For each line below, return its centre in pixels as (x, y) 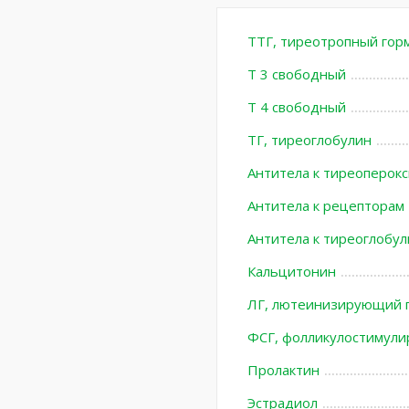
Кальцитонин (291, 271)
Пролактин (283, 370)
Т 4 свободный (296, 107)
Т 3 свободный (296, 74)
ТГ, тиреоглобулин (309, 140)
